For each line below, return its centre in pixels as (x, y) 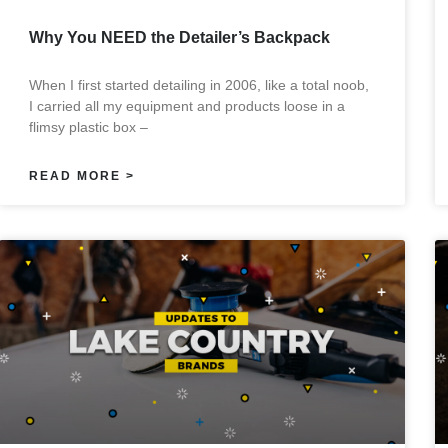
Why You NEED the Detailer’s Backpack (179, 38)
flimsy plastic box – (88, 127)
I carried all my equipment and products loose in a (186, 106)
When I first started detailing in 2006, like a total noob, (198, 85)
